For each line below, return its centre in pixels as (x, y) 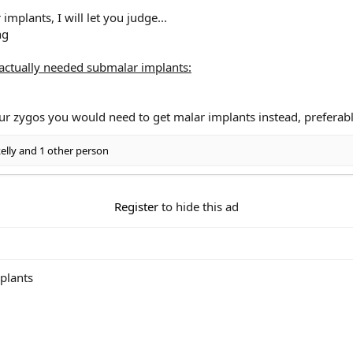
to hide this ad (199, 206)
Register (136, 206)
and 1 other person (63, 150)
